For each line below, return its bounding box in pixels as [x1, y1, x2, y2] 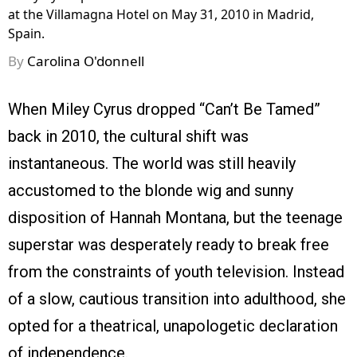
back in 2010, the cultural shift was [8, 127, 249, 147]
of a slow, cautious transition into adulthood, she [8, 289, 346, 309]
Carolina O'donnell [27, 52, 144, 71]
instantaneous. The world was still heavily [8, 154, 296, 174]
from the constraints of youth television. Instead [8, 262, 344, 282]
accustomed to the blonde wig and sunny [8, 181, 293, 201]
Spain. [8, 25, 45, 43]
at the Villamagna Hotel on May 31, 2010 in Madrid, [8, 6, 314, 24]
